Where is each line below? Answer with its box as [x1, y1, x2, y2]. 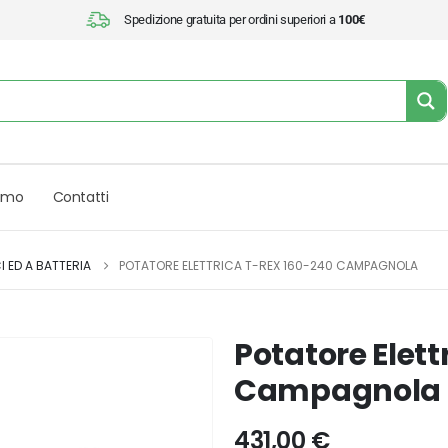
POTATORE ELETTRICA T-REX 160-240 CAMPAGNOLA [119, 256, 418, 274]
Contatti [52, 187, 109, 208]
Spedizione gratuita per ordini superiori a [124, 12, 339, 27]
